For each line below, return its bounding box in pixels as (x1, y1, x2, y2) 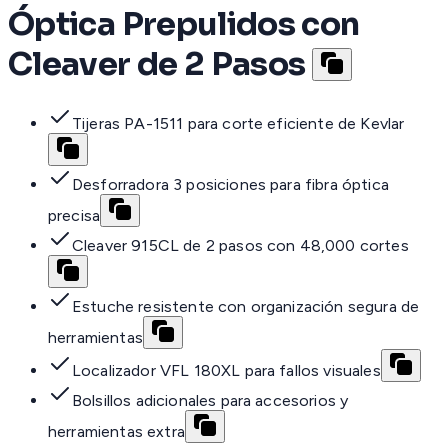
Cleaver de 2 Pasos (8, 43, 306, 84)
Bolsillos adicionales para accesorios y (72, 391, 349, 411)
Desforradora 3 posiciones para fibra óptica (72, 175, 389, 195)
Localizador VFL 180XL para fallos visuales (72, 361, 381, 381)
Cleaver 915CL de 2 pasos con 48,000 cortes (72, 236, 409, 256)
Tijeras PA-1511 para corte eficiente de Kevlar (72, 114, 405, 134)
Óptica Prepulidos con (8, 3, 360, 44)
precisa (48, 206, 101, 226)
